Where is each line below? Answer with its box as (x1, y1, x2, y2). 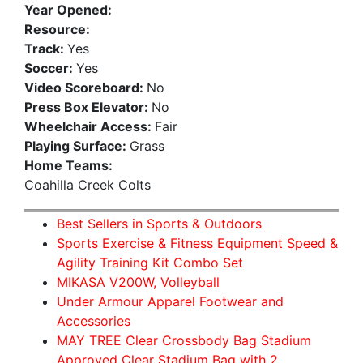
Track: (24, 40, 67, 57)
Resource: (24, 20, 90, 37)
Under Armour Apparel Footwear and (57, 293, 284, 310)
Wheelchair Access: (24, 117, 155, 135)
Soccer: (24, 59, 76, 76)
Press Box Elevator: (24, 98, 152, 115)
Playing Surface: (24, 137, 130, 154)
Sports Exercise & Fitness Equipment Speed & (57, 234, 338, 251)
